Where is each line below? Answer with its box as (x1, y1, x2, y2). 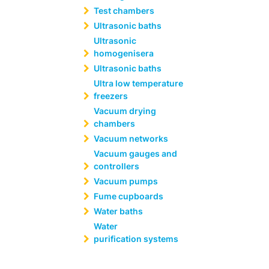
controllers (94, 161, 139, 171)
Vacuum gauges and (94, 148, 177, 159)
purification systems (94, 234, 180, 244)
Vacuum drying (94, 106, 156, 116)
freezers (94, 91, 128, 101)
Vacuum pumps (94, 176, 158, 186)
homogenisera (94, 48, 154, 58)
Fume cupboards (94, 191, 163, 201)
